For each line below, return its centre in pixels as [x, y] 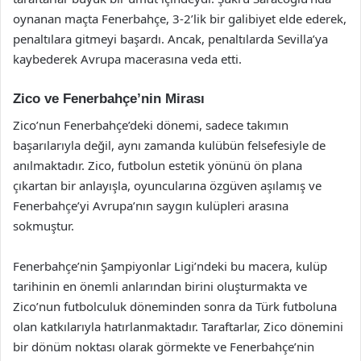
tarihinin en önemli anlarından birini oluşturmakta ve [160, 286]
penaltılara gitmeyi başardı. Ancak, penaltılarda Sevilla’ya [170, 39]
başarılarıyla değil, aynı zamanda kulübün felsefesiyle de [169, 145]
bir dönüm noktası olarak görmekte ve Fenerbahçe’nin [164, 346]
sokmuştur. [44, 225]
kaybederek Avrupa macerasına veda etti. [127, 59]
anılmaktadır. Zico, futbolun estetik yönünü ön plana [158, 165]
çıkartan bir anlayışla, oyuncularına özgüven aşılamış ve [167, 185]
